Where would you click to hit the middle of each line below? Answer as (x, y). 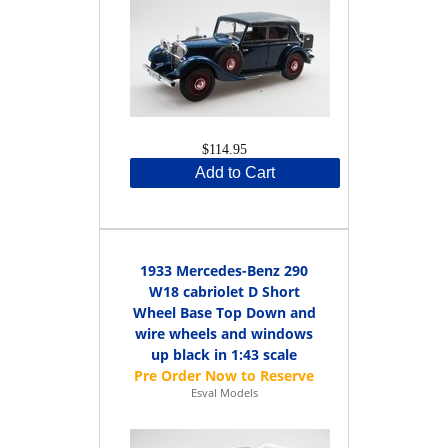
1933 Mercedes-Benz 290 (224, 270)
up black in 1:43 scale (224, 354)
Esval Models (224, 392)
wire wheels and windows (224, 333)
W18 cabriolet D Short (224, 291)
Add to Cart (235, 172)
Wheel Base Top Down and (224, 312)
